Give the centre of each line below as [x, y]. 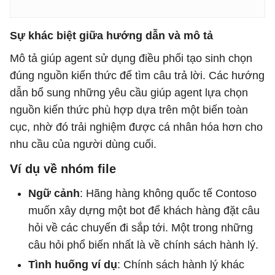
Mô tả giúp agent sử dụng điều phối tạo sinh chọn [131, 58]
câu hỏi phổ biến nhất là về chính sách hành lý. [143, 245]
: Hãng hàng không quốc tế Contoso [168, 193]
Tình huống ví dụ [73, 265]
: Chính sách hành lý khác [181, 265]
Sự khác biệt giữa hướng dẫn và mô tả [111, 36]
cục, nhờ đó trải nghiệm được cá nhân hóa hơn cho [136, 127]
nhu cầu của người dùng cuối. [83, 144]
